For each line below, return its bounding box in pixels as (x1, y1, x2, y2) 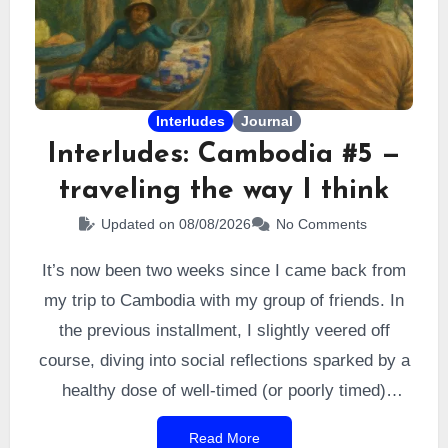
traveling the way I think (59, 177, 389, 205)
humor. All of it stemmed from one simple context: (38, 411, 410, 430)
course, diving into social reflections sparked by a (38, 351, 410, 370)
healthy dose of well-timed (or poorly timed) (62, 381, 386, 400)
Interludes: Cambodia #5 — (47, 141, 401, 169)
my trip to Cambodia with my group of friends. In (44, 291, 404, 310)
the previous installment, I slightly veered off (58, 321, 390, 340)
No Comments (275, 216, 367, 232)
